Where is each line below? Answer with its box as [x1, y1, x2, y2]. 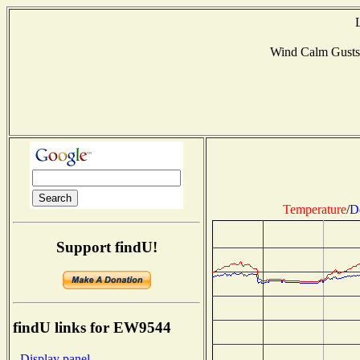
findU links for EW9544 [13, 319, 171, 337]
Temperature [282, 202, 346, 216]
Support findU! [55, 238, 157, 256]
